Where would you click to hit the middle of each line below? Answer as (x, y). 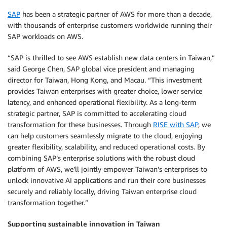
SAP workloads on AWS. (45, 36)
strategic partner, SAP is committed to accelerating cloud (97, 113)
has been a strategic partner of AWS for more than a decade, (116, 14)
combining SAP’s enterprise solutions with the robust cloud (101, 158)
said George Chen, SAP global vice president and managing (101, 69)
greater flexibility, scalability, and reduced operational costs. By (106, 147)
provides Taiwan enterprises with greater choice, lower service (105, 91)
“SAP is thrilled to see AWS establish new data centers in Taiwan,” (111, 58)
